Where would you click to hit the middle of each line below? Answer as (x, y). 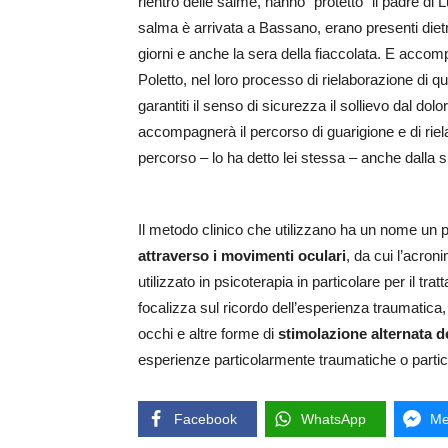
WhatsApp (333, 419)
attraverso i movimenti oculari (242, 256)
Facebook (205, 419)
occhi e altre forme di (208, 334)
